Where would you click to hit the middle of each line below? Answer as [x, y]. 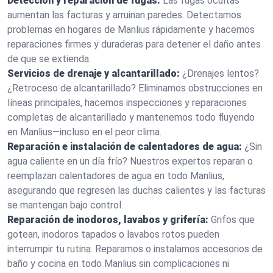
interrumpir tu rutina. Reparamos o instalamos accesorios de [135, 249]
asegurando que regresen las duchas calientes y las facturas [136, 190]
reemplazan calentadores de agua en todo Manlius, [116, 176]
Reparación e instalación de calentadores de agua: [125, 147]
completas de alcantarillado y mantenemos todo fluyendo [131, 117]
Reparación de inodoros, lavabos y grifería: [108, 220]
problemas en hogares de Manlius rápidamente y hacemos [131, 30]
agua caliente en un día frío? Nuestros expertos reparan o [130, 161]
